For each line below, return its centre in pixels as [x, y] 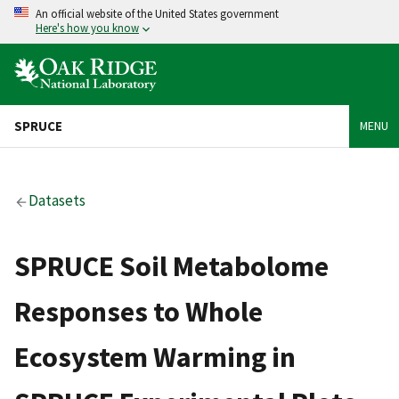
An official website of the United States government [157, 13]
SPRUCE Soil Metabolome [171, 266]
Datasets [57, 201]
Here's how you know [87, 28]
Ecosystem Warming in [155, 357]
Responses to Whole [138, 311]
